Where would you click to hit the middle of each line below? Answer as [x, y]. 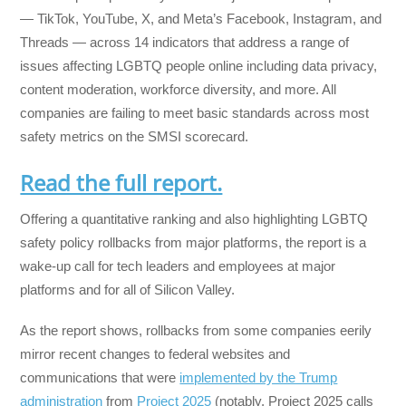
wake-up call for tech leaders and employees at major [178, 266]
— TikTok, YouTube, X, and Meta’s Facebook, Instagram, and [201, 18]
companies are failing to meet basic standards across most [195, 112]
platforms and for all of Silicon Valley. [128, 290]
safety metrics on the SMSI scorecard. [135, 136]
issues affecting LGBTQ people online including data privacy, [199, 65]
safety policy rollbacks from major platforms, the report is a [193, 243]
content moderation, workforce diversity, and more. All [179, 89]
